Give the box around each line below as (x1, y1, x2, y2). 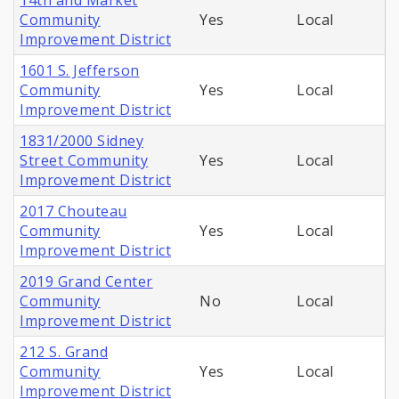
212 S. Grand (20, 342, 109, 362)
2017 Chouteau (20, 201, 127, 222)
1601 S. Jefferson (20, 61, 140, 81)
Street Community (20, 151, 149, 171)
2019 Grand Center (20, 272, 153, 292)
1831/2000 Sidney (20, 131, 144, 151)
